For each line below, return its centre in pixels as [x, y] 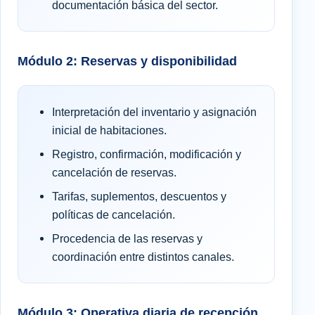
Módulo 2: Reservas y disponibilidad [127, 61]
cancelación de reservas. [114, 173]
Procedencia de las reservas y [127, 239]
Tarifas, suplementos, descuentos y [139, 197]
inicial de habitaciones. [109, 130]
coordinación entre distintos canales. [143, 257]
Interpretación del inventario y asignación [154, 112]
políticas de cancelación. [114, 215]
